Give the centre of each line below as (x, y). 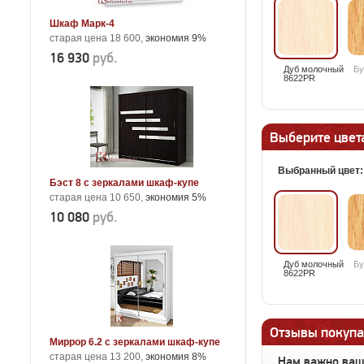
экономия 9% (176, 38)
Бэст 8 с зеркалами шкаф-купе (124, 183)
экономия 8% (176, 357)
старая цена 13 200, (97, 357)
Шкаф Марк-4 (82, 24)
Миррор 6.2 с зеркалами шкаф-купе (135, 342)
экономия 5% (176, 197)
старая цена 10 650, (97, 197)
